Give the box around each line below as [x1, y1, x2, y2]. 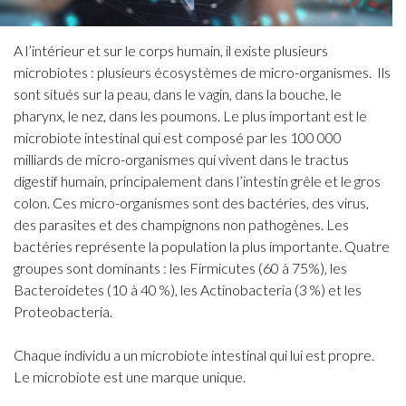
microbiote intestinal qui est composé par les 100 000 [14, 129, 342, 146]
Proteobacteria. [14, 303, 112, 320]
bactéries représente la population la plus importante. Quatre [14, 237, 390, 255]
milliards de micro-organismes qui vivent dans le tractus [14, 150, 349, 168]
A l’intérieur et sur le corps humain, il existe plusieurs [14, 42, 328, 59]
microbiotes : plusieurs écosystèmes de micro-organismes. [14, 63, 372, 81]
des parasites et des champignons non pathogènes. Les [14, 216, 349, 233]
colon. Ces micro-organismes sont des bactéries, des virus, [14, 194, 369, 211]
